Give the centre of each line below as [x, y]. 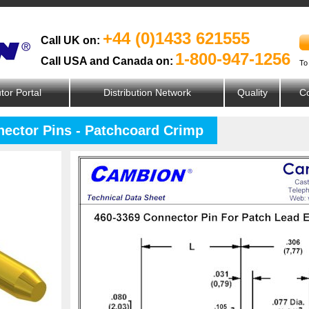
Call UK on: [70, 40]
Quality [252, 92]
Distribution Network [147, 92]
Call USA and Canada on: [107, 61]
